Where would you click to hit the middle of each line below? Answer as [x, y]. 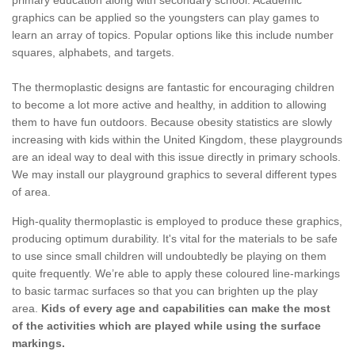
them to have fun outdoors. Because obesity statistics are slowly [172, 122]
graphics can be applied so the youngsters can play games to [166, 18]
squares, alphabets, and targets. [93, 53]
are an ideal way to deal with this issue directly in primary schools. [176, 157]
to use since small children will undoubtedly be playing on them [169, 256]
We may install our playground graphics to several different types [174, 175]
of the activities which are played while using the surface [166, 326]
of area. [31, 192]
